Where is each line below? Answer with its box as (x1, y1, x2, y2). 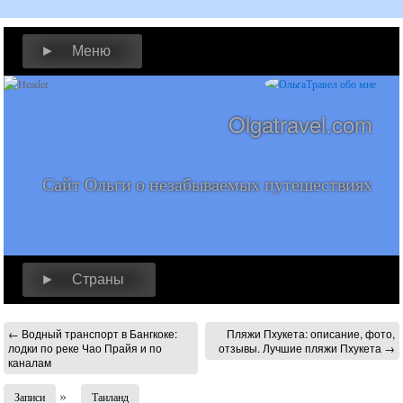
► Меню (40, 43, 111, 58)
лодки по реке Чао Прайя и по (8, 340, 162, 355)
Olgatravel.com (228, 108, 372, 139)
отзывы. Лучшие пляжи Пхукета (219, 340, 384, 355)
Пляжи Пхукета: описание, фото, (227, 326, 395, 341)
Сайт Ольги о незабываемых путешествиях (42, 172, 372, 196)
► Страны (40, 272, 124, 287)
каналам (8, 354, 51, 370)
